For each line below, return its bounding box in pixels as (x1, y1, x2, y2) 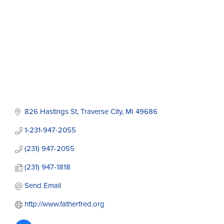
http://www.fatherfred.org (24, 199, 104, 209)
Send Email (24, 181, 61, 190)
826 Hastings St (24, 107, 77, 116)
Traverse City (80, 107, 122, 116)
